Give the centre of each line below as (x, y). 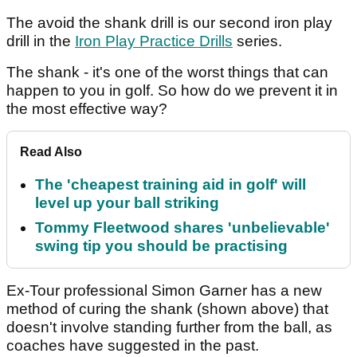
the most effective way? (87, 109)
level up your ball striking (127, 203)
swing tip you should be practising (161, 246)
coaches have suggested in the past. (133, 346)
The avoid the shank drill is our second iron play (169, 23)
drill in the (41, 41)
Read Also (51, 152)
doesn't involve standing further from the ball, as (169, 328)
